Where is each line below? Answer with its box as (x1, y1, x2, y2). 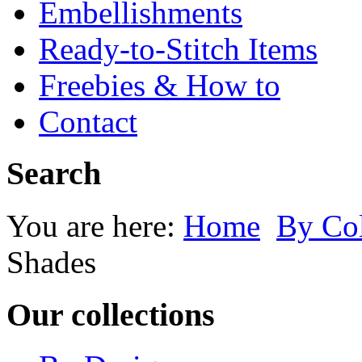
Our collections (6, 296, 215, 333)
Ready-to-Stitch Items (39, 31, 318, 66)
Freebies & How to (39, 67, 280, 103)
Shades (6, 244, 96, 280)
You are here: (6, 208, 183, 243)
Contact (39, 103, 137, 139)
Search (6, 155, 101, 192)
